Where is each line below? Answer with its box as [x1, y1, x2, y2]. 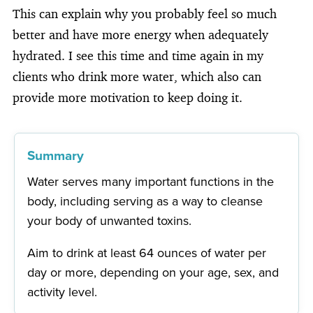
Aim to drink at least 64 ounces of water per [27, 243, 267, 262]
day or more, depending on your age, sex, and [27, 263, 279, 282]
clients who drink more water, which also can [13, 68, 261, 84]
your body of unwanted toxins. [27, 211, 192, 230]
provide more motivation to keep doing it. [13, 89, 242, 105]
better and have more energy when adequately [13, 26, 268, 42]
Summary [27, 145, 85, 166]
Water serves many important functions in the [27, 172, 275, 191]
